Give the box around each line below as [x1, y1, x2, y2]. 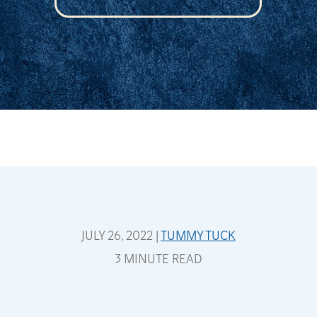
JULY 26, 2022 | [81, 228, 161, 244]
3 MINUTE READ [114, 251, 202, 267]
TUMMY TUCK [160, 228, 236, 244]
